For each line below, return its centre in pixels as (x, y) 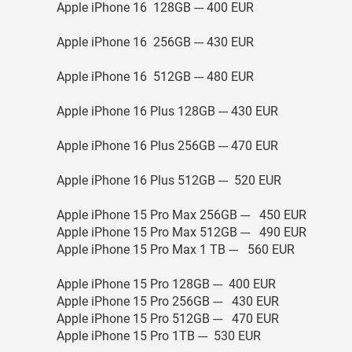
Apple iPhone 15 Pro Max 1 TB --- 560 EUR (176, 249)
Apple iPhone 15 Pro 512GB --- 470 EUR (168, 319)
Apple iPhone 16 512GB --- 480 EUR (155, 77)
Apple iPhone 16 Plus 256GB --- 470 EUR (167, 146)
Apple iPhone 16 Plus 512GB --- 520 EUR (169, 180)
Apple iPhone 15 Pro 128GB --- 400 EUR (166, 284)
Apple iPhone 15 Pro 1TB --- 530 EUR (159, 336)
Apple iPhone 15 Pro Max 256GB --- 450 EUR (181, 215)
